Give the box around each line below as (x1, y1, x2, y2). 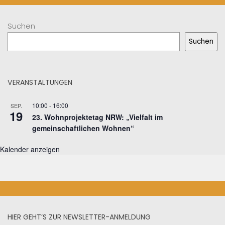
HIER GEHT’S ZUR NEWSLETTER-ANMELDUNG (8, 212, 151, 222)
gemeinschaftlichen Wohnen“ (32, 123, 134, 134)
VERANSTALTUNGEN (8, 77, 72, 88)
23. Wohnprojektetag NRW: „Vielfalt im (32, 112, 163, 123)
